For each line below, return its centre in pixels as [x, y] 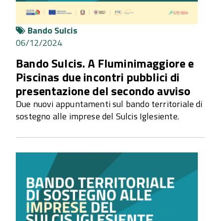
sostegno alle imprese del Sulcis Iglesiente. [97, 116]
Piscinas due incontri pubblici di [98, 77]
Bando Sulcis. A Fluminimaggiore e [105, 63]
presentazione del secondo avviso [103, 91]
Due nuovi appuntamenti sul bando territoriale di [109, 104]
